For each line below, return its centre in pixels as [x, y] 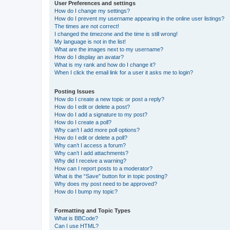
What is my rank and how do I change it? [105, 64]
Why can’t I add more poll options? [97, 130]
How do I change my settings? [92, 11]
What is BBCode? [76, 218]
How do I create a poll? [83, 122]
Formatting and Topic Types [92, 210]
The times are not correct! [87, 26]
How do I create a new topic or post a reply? [109, 99]
